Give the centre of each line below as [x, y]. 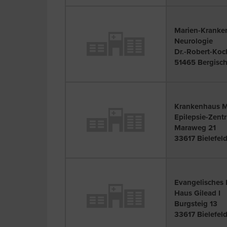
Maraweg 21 [195, 127]
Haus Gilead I [197, 193]
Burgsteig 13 [196, 203]
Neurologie [194, 41]
